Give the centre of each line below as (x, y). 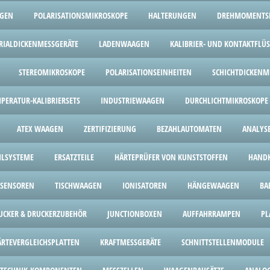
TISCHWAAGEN (78, 185)
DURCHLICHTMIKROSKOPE (227, 100)
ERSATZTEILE (74, 157)
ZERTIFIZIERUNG (110, 129)
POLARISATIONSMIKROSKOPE (81, 15)
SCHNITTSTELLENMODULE (223, 242)
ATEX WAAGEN (40, 129)
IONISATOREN (145, 185)
